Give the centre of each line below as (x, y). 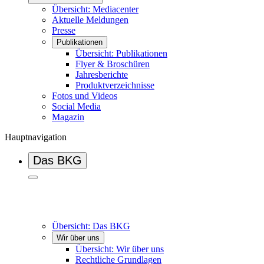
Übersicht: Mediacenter (95, 9)
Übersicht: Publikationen (121, 53)
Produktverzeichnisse (115, 85)
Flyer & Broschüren (113, 64)
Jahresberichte (102, 75)
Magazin (68, 117)
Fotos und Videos (85, 96)
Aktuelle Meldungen (90, 20)
